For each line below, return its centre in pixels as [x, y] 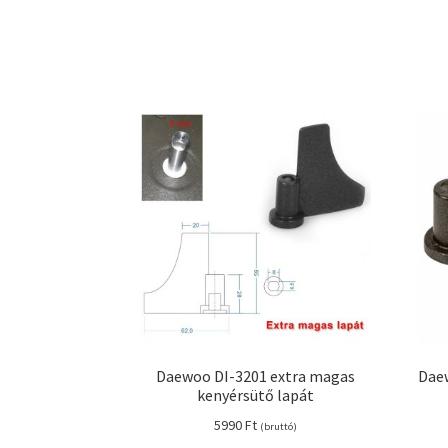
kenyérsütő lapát [256, 395]
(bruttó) [279, 426]
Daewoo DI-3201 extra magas [256, 376]
